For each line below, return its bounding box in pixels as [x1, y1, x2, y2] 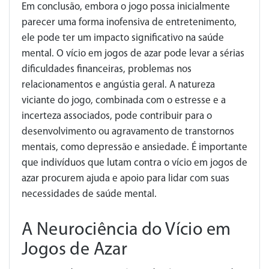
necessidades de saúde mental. [22, 189, 157, 199]
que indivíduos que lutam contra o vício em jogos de [22, 157, 247, 168]
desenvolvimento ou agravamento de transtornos [22, 126, 234, 137]
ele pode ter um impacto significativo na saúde [22, 32, 224, 43]
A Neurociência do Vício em [22, 220, 231, 240]
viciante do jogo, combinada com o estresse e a [22, 95, 226, 106]
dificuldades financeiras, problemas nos [22, 64, 192, 74]
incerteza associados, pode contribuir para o [22, 110, 212, 121]
